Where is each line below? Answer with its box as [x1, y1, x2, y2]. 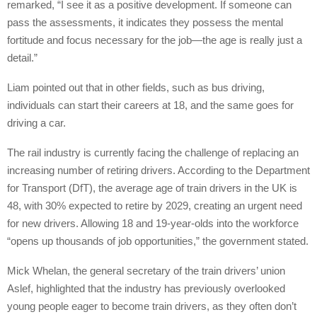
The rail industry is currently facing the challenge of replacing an [7, 146, 299, 158]
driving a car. [7, 116, 66, 129]
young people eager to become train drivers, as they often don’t [7, 299, 296, 312]
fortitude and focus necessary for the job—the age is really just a [7, 33, 302, 46]
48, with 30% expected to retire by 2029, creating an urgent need [7, 199, 302, 212]
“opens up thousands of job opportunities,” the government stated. [7, 234, 309, 247]
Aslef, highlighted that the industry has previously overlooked [7, 282, 285, 294]
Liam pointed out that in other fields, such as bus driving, [7, 81, 265, 93]
